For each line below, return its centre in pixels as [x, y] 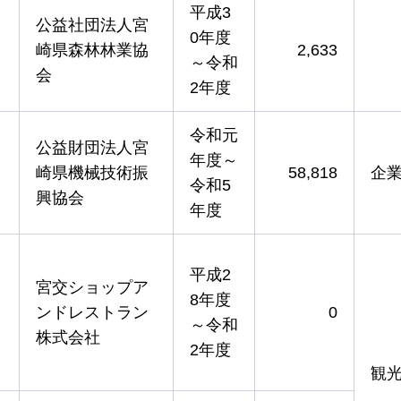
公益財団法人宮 [92, 147]
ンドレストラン [92, 312]
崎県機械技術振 [92, 172]
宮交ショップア [92, 287]
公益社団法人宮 [92, 25]
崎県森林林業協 [92, 50]
